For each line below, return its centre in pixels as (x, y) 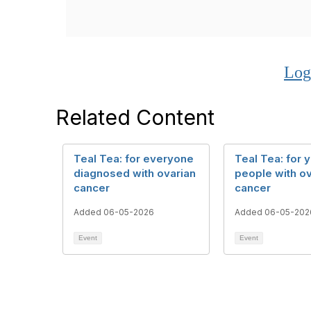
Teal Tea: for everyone (134, 158)
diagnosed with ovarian (135, 173)
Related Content (135, 117)
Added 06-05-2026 (114, 212)
